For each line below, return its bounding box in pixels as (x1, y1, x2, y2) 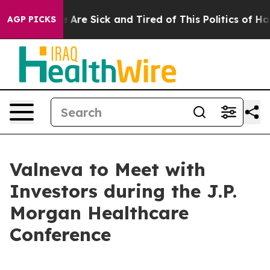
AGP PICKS (7, 14, 56, 25)
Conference (10, 223, 111, 246)
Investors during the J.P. (10, 180, 237, 202)
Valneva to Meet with (10, 158, 206, 181)
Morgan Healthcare (10, 201, 189, 224)
